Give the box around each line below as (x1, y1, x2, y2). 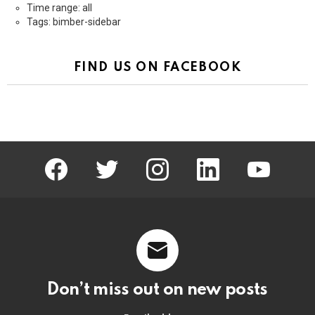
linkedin (213, 155, 244, 165)
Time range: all (27, 2, 92, 14)
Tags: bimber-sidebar (27, 16, 121, 28)
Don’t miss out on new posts (47, 281, 268, 300)
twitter (112, 155, 135, 165)
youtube (264, 155, 295, 165)
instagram (162, 155, 201, 165)
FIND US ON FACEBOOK (73, 61, 242, 75)
